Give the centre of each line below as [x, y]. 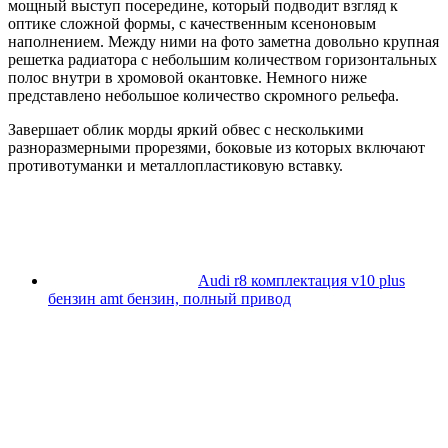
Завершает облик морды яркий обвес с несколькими [186, 130]
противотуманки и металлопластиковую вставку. [175, 166]
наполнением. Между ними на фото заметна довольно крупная [223, 42]
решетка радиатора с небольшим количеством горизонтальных [222, 60]
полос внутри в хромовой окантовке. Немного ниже [187, 78]
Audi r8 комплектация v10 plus [301, 281]
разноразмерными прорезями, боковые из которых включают [216, 148]
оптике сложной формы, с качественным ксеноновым [192, 24]
